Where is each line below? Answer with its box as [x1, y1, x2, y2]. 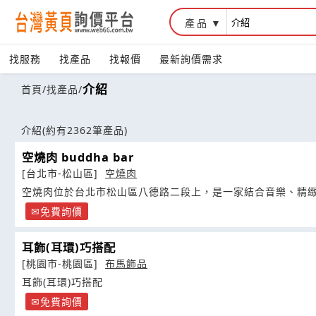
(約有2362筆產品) [42, 123, 128, 137]
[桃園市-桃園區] [22, 257, 102, 270]
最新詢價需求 [159, 52, 223, 66]
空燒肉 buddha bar [22, 150, 134, 165]
